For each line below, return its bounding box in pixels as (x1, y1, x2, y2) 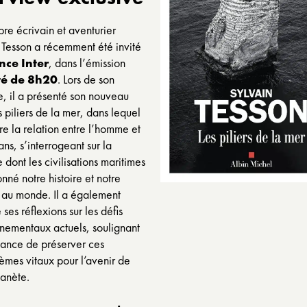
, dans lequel (80, 104, 140, 120)
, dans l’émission (49, 55, 125, 71)
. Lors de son (58, 71, 114, 87)
